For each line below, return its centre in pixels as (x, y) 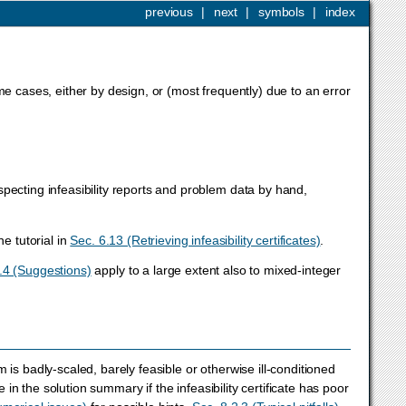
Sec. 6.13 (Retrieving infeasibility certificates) (195, 241)
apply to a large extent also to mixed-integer (216, 270)
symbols (281, 12)
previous (169, 12)
